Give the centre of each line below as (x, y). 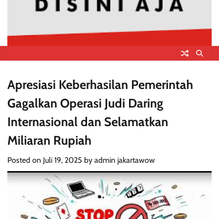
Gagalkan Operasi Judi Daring (85, 103)
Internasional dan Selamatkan (88, 121)
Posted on (25, 160)
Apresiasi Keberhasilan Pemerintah (100, 84)
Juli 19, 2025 (63, 160)
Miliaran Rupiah (49, 140)
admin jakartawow (125, 160)
